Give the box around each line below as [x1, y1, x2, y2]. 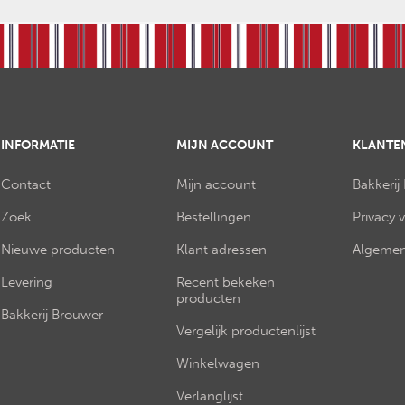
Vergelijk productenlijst [176, 322, 316, 339]
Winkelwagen [176, 354, 260, 372]
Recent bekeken [176, 273, 276, 290]
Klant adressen [176, 240, 268, 258]
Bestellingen [176, 208, 252, 225]
